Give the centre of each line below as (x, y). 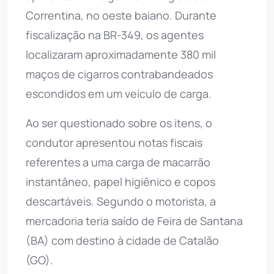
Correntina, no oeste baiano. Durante (121, 15)
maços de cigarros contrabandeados (119, 74)
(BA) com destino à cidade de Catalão (122, 240)
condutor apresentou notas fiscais (114, 142)
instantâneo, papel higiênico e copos (120, 181)
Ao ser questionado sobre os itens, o (119, 123)
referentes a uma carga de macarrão (118, 162)
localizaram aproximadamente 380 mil (121, 54)
